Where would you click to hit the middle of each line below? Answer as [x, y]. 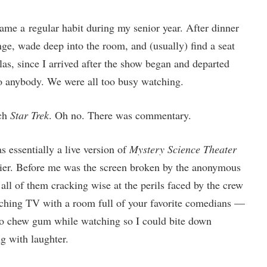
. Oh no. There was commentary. [120, 115]
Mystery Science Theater [183, 149]
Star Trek [29, 115]
